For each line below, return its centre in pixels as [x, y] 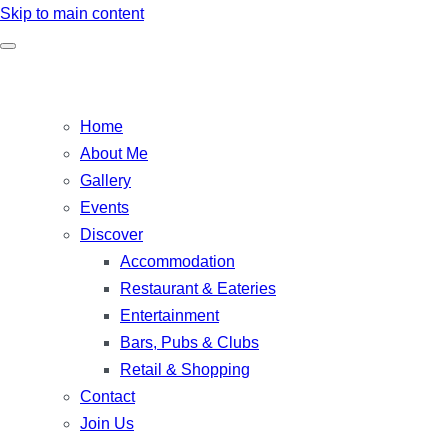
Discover [111, 234]
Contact [107, 396]
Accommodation [177, 261]
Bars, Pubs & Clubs [189, 342]
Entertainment [169, 315]
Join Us [107, 423]
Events [104, 207]
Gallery [105, 180]
